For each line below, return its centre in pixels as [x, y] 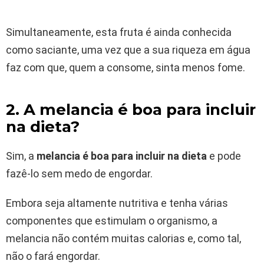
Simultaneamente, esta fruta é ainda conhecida [119, 32]
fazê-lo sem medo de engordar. [79, 173]
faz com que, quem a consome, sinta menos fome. [126, 67]
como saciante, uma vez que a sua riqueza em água [128, 49]
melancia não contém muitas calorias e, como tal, [123, 238]
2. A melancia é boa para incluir [131, 109]
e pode [224, 156]
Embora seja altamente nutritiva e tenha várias [117, 203]
